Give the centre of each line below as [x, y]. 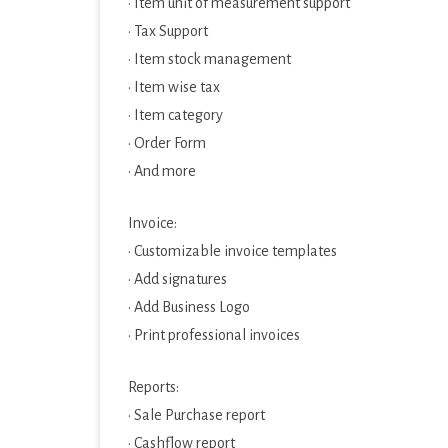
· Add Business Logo [189, 307]
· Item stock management [209, 59]
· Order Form [167, 143]
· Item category [175, 115]
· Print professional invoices [214, 335]
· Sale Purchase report [196, 415]
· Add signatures [177, 279]
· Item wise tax [174, 87]
